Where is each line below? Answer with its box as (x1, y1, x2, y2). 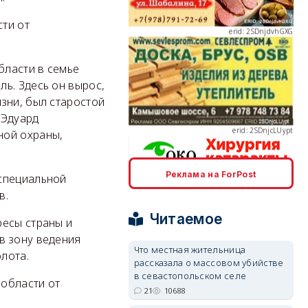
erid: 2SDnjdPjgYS (233, 276, 294, 287)
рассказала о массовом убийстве (133, 256, 284, 269)
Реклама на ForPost (165, 169, 256, 179)
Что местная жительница (133, 243, 246, 256)
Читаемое (149, 210, 223, 228)
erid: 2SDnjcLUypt (232, 77, 294, 87)
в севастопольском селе (133, 269, 247, 282)
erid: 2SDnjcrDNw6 (230, 177, 294, 187)
